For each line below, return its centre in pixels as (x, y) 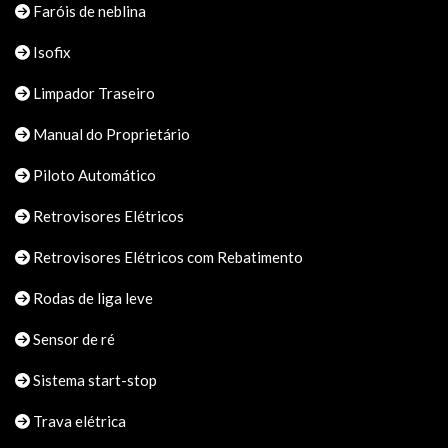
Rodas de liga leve (91, 297)
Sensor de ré (72, 338)
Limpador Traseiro (92, 92)
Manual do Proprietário (110, 133)
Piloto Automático (93, 174)
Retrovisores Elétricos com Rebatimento (166, 256)
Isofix (50, 51)
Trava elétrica (78, 420)
